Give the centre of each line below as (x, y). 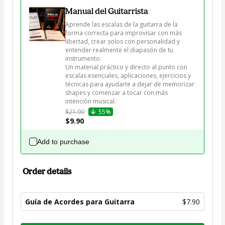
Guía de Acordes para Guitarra (80, 201)
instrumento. (83, 58)
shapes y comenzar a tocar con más (117, 92)
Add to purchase (63, 141)
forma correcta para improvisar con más (124, 33)
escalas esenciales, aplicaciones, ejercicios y (129, 75)
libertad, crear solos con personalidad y (123, 41)
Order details (47, 171)
